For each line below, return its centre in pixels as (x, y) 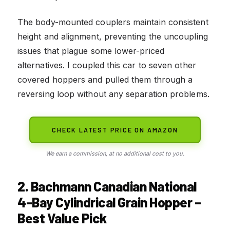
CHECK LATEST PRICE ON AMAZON (115, 130)
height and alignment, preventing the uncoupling (113, 37)
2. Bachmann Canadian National (107, 186)
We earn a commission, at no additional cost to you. (115, 154)
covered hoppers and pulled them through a (105, 80)
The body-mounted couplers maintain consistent (113, 22)
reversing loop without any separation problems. (113, 94)
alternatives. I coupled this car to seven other (107, 65)
